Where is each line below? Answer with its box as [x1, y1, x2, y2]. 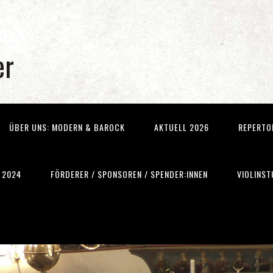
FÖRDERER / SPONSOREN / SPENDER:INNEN [51, 168, 208, 180]
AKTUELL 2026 [154, 121, 209, 133]
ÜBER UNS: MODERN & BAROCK [9, 121, 125, 133]
